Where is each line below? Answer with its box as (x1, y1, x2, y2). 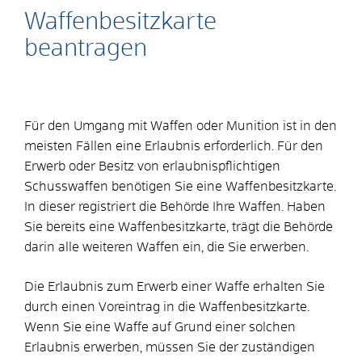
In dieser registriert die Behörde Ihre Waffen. (24, 200, 287, 213)
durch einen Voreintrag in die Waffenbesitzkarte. (24, 300, 309, 314)
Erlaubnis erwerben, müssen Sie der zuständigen (24, 340, 315, 354)
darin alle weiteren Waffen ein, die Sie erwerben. (24, 240, 309, 254)
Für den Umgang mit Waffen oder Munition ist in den (24, 119, 337, 133)
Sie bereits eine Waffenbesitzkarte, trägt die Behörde (24, 220, 333, 234)
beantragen (24, 36, 147, 61)
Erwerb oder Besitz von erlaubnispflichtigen (24, 159, 280, 173)
